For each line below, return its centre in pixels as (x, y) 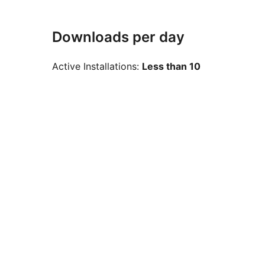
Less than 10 (171, 67)
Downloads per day (118, 37)
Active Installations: (97, 67)
